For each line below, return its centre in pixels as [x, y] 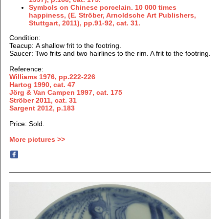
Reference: [26, 69]
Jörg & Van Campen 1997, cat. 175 [66, 92]
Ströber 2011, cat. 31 [43, 100]
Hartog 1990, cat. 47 [42, 84]
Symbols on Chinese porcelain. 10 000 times [102, 7]
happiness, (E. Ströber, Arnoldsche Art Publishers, [112, 15]
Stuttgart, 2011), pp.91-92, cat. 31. [84, 23]
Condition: [25, 37]
